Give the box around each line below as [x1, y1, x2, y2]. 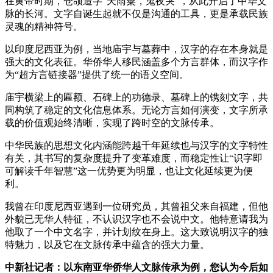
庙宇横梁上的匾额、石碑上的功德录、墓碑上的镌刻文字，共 [5, 91, 268, 102]
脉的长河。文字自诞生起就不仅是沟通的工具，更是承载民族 [5, 8, 268, 19]
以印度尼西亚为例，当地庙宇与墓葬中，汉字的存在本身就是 [5, 43, 268, 54]
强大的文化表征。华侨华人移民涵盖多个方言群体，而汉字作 [5, 56, 268, 67]
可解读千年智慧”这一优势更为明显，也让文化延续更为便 [5, 165, 253, 176]
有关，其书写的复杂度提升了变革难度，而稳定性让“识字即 [5, 152, 263, 163]
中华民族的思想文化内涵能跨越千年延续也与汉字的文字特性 [5, 140, 268, 151]
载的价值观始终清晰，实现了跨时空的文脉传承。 [5, 117, 219, 128]
